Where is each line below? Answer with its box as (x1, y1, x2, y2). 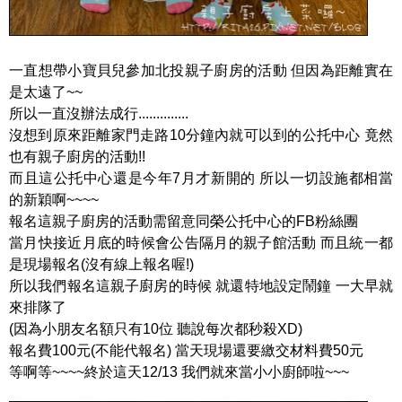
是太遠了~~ (9, 83, 83, 100)
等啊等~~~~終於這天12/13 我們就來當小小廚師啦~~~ (9, 363, 349, 380)
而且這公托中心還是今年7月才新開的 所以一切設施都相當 (9, 170, 393, 186)
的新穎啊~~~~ (9, 191, 99, 207)
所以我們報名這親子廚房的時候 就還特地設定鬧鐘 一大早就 (9, 277, 393, 293)
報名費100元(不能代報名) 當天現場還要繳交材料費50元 (9, 342, 363, 358)
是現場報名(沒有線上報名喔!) (9, 256, 194, 272)
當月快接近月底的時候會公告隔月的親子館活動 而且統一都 (9, 234, 393, 250)
